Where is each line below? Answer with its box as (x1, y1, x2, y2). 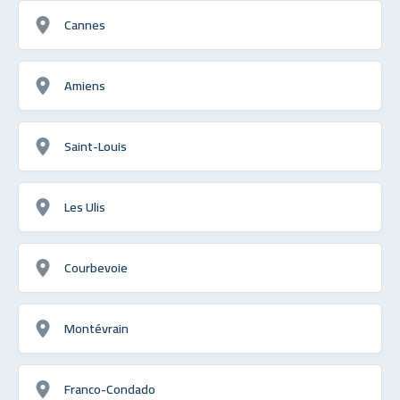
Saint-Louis (64, 133, 127, 158)
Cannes (64, 12, 105, 37)
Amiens (64, 72, 105, 97)
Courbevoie (64, 254, 128, 279)
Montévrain (64, 315, 129, 340)
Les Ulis (64, 194, 105, 219)
